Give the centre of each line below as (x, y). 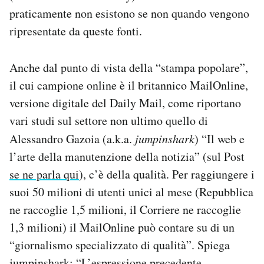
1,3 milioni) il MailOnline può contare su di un (122, 227)
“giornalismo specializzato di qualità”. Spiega (120, 245)
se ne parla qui (44, 174)
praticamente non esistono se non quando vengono (129, 13)
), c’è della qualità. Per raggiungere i (167, 174)
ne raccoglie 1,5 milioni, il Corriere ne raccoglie (125, 209)
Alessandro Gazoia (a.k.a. (72, 139)
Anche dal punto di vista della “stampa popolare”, (129, 67)
